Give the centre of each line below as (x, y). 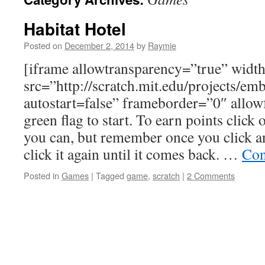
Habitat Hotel (75, 29)
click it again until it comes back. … (133, 154)
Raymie (162, 45)
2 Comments (211, 175)
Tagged (110, 175)
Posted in (41, 175)
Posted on (43, 45)
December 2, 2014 (99, 45)
